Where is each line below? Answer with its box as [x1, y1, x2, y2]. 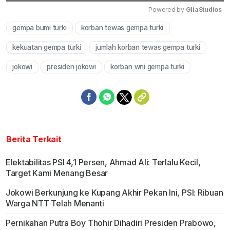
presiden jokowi [47, 63, 96, 71]
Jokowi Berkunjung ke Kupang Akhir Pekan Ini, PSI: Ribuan [5, 187, 223, 198]
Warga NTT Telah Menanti [5, 198, 104, 209]
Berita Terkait [6, 134, 62, 145]
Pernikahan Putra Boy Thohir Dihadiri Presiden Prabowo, [5, 218, 216, 228]
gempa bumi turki [12, 24, 67, 32]
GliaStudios [185, 6, 222, 14]
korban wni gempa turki [110, 63, 184, 71]
